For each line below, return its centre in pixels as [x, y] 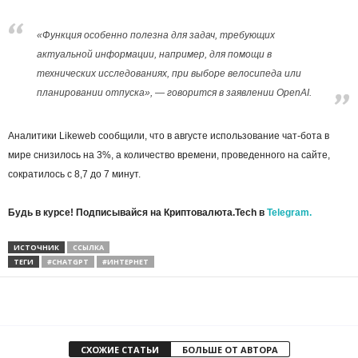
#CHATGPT [68, 261]
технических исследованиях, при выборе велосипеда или [169, 73]
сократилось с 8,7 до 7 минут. [74, 174]
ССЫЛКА [88, 247]
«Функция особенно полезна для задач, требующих [156, 35]
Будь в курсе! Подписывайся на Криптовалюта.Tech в [137, 212]
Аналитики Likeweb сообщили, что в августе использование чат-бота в [169, 135]
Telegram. [289, 212]
